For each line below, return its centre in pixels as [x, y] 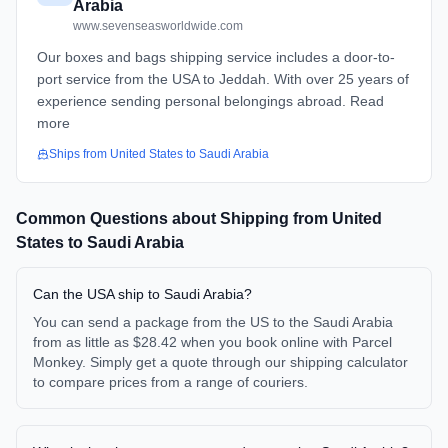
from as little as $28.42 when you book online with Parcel [212, 342]
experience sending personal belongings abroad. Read [210, 101]
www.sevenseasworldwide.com [158, 26]
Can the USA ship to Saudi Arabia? [142, 294]
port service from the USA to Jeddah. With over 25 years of [223, 79]
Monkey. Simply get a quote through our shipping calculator [220, 362]
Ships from [79, 154]
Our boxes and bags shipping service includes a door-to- [216, 57]
